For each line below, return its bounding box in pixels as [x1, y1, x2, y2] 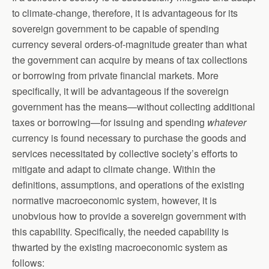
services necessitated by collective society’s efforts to [12, 147, 238, 161]
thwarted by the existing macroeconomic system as [12, 240, 228, 255]
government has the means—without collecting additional [12, 100, 255, 114]
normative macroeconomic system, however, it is [12, 193, 217, 208]
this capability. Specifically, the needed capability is [12, 225, 229, 239]
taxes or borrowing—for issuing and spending [12, 115, 207, 130]
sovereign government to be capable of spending [12, 22, 219, 36]
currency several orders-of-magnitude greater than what [12, 37, 247, 52]
